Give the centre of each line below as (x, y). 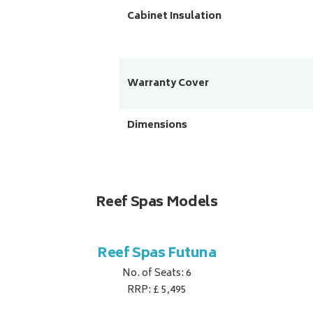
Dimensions (158, 126)
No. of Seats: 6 (156, 274)
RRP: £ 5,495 (156, 291)
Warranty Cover (168, 84)
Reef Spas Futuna (156, 254)
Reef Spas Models (156, 203)
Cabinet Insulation (175, 17)
